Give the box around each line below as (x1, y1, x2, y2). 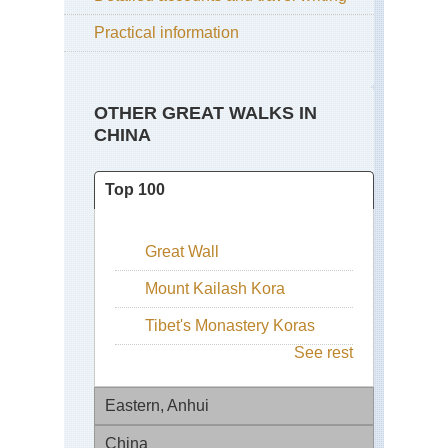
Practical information (94, 24, 239, 42)
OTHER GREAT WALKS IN (94, 103, 317, 124)
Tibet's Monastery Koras (145, 317, 315, 335)
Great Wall (145, 243, 219, 261)
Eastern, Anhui (105, 397, 209, 415)
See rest (294, 344, 353, 362)
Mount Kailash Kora (145, 280, 285, 298)
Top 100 (105, 181, 165, 199)
